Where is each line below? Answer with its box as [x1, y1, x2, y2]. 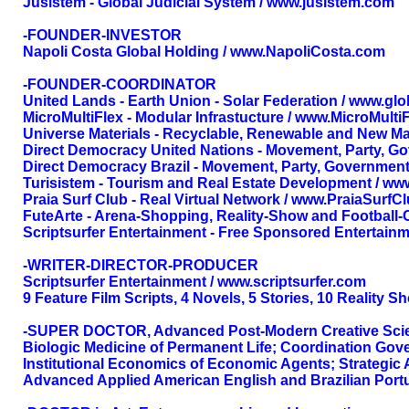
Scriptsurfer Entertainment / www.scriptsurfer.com [23, 274, 366, 289]
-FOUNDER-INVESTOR [23, 27, 182, 43]
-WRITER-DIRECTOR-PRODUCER [23, 257, 258, 273]
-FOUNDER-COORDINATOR [23, 77, 216, 92]
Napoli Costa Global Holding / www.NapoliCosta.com [23, 44, 385, 59]
